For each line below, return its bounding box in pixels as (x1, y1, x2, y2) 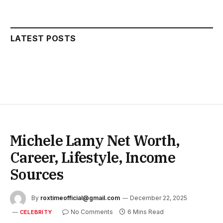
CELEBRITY (20, 208, 52, 216)
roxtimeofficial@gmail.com (40, 194, 120, 202)
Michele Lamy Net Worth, (10, 130, 180, 150)
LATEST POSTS (10, 33, 76, 43)
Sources (10, 164, 63, 184)
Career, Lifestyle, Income (10, 147, 175, 167)
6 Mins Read (127, 208, 164, 216)
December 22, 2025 (130, 194, 187, 202)
